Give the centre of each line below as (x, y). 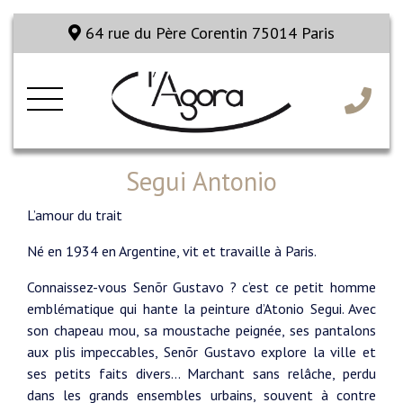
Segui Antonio (201, 181)
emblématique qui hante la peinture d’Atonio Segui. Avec (201, 309)
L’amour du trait (75, 215)
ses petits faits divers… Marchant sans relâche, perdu (201, 373)
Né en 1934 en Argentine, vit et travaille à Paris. (172, 251)
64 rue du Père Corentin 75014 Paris (208, 33)
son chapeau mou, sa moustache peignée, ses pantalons (201, 330)
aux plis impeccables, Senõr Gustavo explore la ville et (201, 352)
